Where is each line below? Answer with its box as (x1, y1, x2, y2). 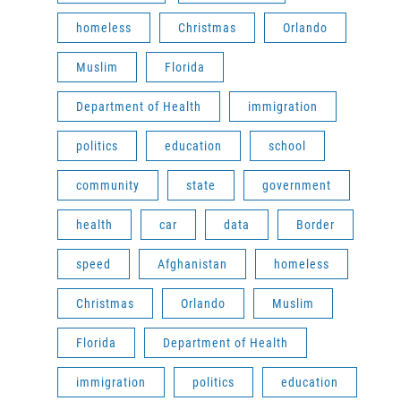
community (76, 178, 140, 192)
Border (296, 218, 335, 232)
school (269, 139, 306, 153)
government (262, 178, 331, 192)
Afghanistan (158, 257, 227, 271)
